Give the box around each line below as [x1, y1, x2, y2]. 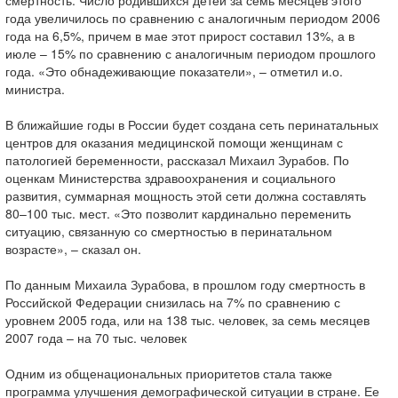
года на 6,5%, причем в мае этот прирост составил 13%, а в [5, 27, 354, 44]
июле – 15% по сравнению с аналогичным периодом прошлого [5, 44, 376, 62]
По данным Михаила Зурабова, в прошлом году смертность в [5, 275, 365, 293]
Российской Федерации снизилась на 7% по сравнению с [5, 293, 340, 311]
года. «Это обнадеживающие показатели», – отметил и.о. [5, 62, 343, 80]
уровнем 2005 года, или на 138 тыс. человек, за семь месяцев [5, 311, 370, 329]
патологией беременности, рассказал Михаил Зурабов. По [5, 151, 349, 169]
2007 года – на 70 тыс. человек [5, 329, 187, 346]
